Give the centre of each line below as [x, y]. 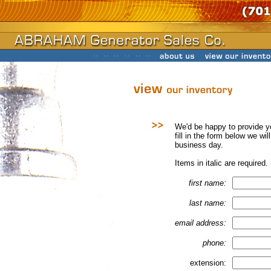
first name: [207, 183]
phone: [214, 243]
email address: [201, 223]
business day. [199, 145]
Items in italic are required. [221, 163]
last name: [208, 203]
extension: [208, 263]
